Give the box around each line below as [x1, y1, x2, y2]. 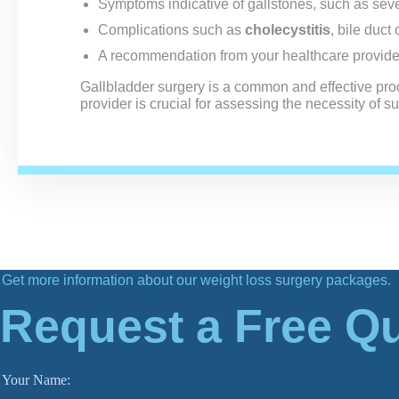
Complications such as [98, 22, 245, 37]
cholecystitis [245, 22, 330, 37]
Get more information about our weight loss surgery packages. [2, 273, 391, 288]
